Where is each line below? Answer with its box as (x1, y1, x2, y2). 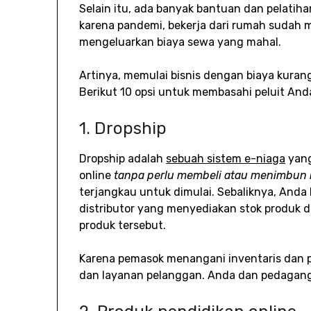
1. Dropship (79, 118, 167, 138)
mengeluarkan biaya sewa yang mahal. (79, 35, 282, 49)
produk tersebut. (79, 218, 167, 232)
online (79, 168, 115, 182)
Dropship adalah (79, 151, 167, 165)
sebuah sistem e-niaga (166, 151, 286, 165)
